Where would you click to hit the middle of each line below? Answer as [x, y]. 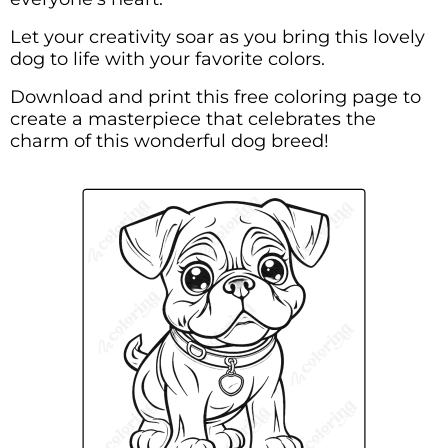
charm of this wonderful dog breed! [169, 140]
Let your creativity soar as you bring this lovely [217, 36]
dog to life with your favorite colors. [167, 58]
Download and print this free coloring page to [215, 96]
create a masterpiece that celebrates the [193, 118]
